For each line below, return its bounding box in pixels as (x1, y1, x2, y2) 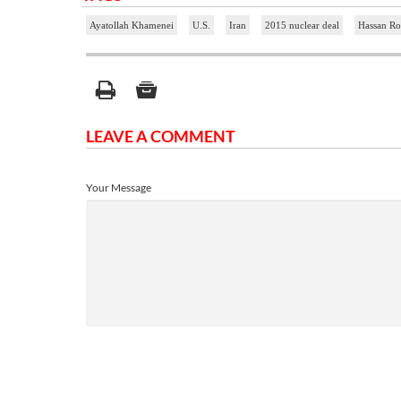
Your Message (86, 180, 151, 194)
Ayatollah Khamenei (90, 19, 174, 30)
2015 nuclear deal (265, 19, 339, 30)
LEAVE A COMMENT (86, 125, 235, 146)
